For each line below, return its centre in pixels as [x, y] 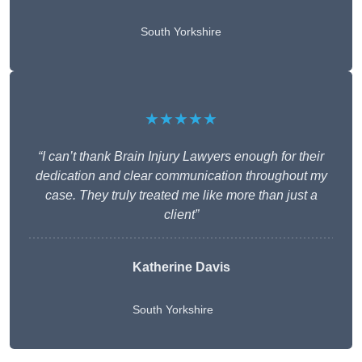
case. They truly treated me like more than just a [181, 195]
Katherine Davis [181, 267]
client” [181, 214]
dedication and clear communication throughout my [181, 175]
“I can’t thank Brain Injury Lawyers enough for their [181, 156]
